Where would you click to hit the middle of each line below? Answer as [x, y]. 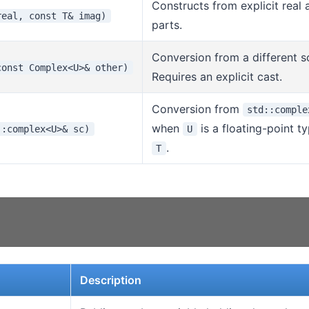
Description [110, 280]
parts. [167, 24]
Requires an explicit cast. [217, 76]
